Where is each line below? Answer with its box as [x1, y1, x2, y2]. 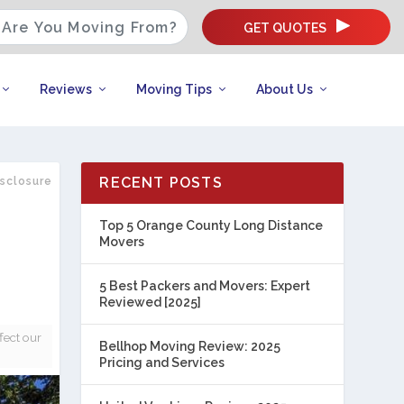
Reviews [39, 82, 92, 96]
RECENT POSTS [99, 174, 223, 191]
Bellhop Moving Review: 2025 [99, 339, 281, 353]
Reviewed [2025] [99, 295, 202, 309]
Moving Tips [135, 82, 212, 96]
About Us [255, 82, 313, 96]
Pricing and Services [99, 355, 225, 370]
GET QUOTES [243, 21, 329, 35]
